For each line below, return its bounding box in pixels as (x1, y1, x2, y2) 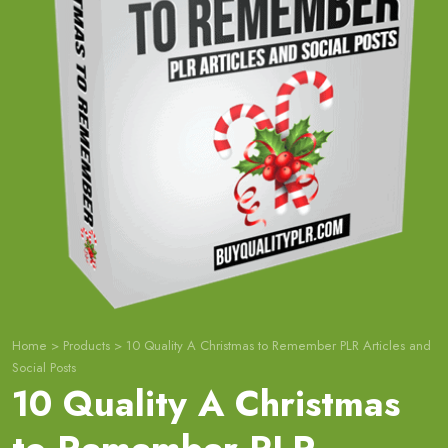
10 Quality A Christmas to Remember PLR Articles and (126, 335, 431, 355)
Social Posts (12, 357, 76, 377)
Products (63, 335, 110, 355)
